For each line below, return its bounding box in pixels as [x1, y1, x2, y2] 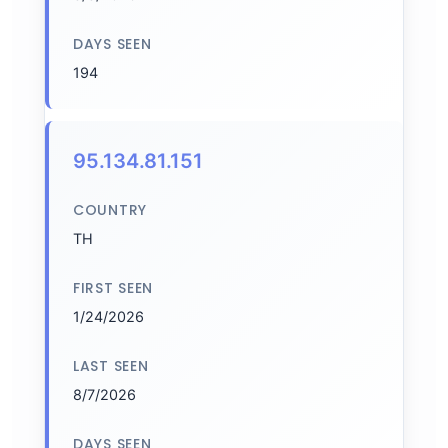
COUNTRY [73, 200, 147, 220]
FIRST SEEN [73, 278, 153, 298]
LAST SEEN [73, 356, 149, 376]
